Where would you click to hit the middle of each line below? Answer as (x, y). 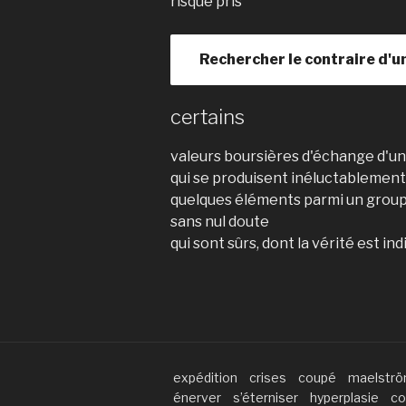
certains (208, 117)
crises (268, 377)
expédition (205, 377)
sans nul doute (220, 221)
